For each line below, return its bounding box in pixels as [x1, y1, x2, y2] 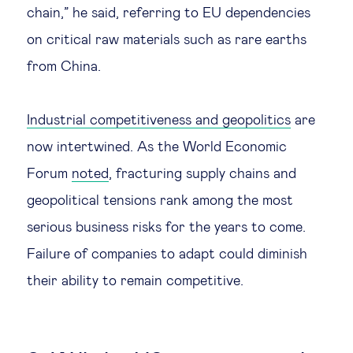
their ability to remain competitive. [27, 274, 243, 288]
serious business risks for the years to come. [27, 221, 306, 235]
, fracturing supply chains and [109, 167, 296, 181]
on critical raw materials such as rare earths [27, 33, 307, 47]
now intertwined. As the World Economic [27, 140, 287, 154]
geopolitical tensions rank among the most [27, 194, 293, 208]
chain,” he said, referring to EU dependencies [27, 6, 310, 20]
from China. [27, 60, 101, 74]
